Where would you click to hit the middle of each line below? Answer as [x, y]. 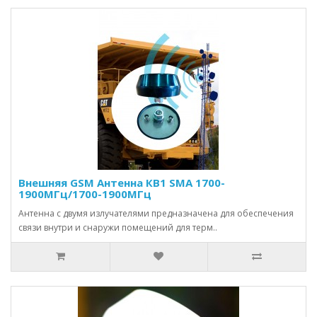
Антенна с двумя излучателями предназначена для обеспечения [156, 213]
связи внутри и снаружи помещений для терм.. [118, 227]
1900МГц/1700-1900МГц [85, 194]
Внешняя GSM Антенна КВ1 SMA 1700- [122, 183]
